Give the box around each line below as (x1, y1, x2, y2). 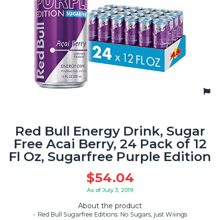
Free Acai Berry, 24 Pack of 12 (13, 136, 207, 152)
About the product (78, 201, 142, 211)
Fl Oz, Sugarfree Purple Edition (9, 148, 211, 165)
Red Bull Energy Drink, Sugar (15, 123, 205, 139)
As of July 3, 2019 (87, 186, 133, 193)
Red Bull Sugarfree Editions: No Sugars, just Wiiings (38, 211, 187, 219)
